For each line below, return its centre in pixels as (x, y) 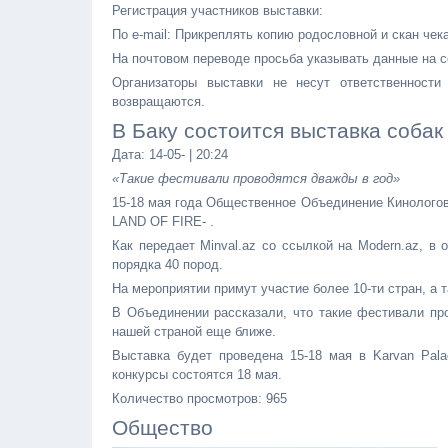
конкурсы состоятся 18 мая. (197, 374)
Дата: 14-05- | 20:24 (170, 154)
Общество (162, 427)
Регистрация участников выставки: (217, 10)
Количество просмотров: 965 (199, 398)
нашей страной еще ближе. (194, 331)
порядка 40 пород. (167, 264)
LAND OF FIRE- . (163, 221)
